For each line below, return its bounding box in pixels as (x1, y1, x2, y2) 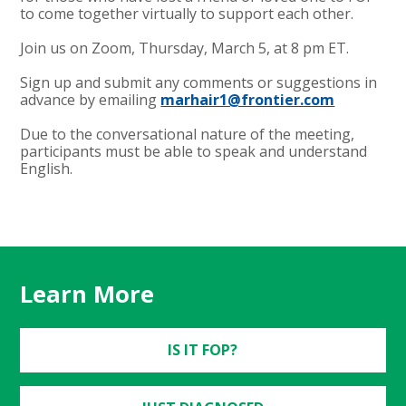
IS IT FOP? (168, 339, 238, 360)
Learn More (20, 277, 155, 310)
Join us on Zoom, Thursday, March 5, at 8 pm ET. (20, 37, 350, 58)
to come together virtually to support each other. (20, 3, 354, 24)
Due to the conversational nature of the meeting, (20, 123, 355, 144)
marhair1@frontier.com (160, 89, 335, 110)
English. (20, 158, 73, 179)
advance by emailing (20, 89, 161, 110)
